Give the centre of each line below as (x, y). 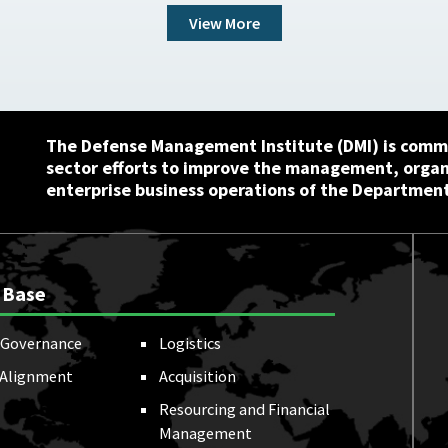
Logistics (189, 342)
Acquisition (197, 375)
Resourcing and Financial (244, 408)
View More (224, 22)
